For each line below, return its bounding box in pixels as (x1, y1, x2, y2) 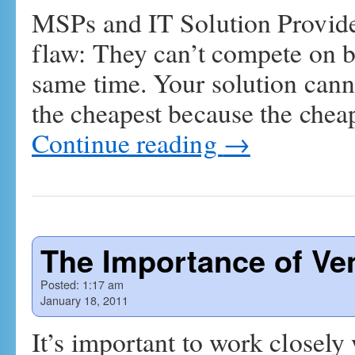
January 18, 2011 (40, 292, 128, 308)
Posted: (40, 276, 79, 292)
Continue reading (32, 125, 223, 160)
